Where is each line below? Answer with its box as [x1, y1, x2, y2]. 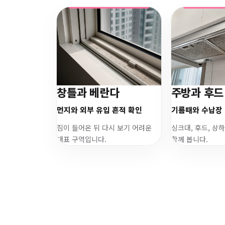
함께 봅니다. [171, 134, 208, 144]
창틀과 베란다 [57, 83, 120, 100]
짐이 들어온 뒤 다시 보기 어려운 [57, 122, 152, 133]
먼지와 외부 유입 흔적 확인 [57, 104, 142, 115]
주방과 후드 [171, 83, 224, 100]
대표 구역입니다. [57, 134, 106, 144]
